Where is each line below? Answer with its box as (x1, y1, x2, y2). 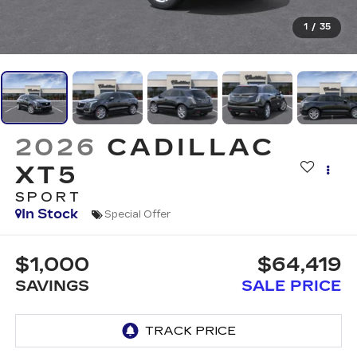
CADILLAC (107, 133, 276, 163)
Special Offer (104, 208, 171, 220)
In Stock (21, 206, 78, 222)
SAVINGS (14, 277, 89, 295)
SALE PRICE (241, 277, 343, 295)
